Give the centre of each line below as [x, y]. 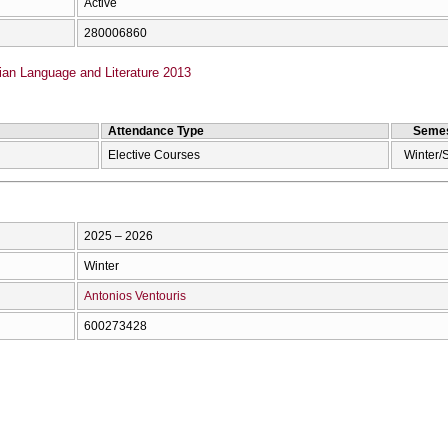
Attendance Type [156, 130]
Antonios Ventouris [135, 295]
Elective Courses [154, 154]
